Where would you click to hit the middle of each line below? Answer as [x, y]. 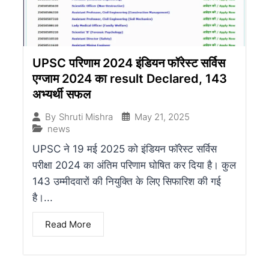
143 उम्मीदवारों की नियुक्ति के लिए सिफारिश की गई [127, 181]
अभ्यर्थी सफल [62, 94]
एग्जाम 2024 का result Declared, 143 [130, 78]
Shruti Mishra [86, 117]
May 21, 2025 [162, 116]
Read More [68, 224]
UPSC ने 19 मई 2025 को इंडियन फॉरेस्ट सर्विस [125, 149]
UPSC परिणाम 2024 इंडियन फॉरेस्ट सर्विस [129, 63]
